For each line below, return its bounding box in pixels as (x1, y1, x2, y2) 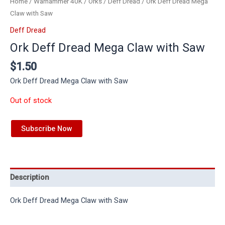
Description (10, 173, 49, 182)
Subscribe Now (21, 124, 72, 134)
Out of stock (10, 95, 52, 105)
